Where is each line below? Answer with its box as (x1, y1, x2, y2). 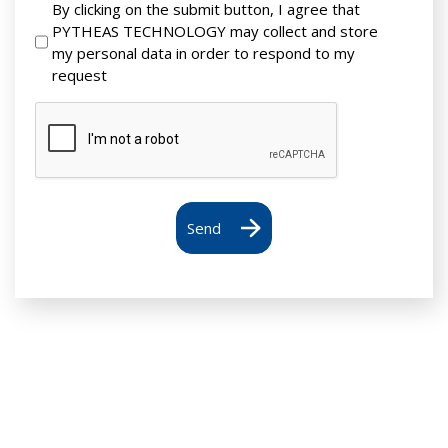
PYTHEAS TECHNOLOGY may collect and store (52, 21, 378, 42)
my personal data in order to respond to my (52, 43, 355, 64)
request (52, 65, 107, 86)
